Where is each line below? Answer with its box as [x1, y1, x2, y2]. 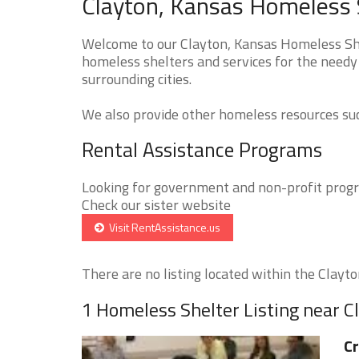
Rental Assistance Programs [82, 134, 322, 165]
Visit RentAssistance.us [104, 218, 220, 236]
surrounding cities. [82, 67, 192, 90]
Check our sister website [82, 193, 231, 216]
